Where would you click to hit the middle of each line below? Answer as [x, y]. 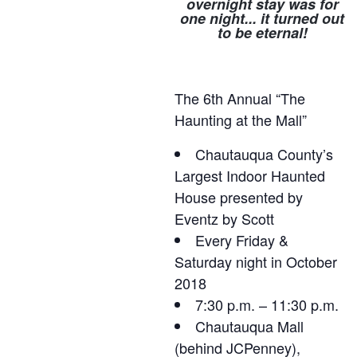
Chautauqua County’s [265, 154]
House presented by [239, 197]
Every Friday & [242, 240]
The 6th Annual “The [240, 98]
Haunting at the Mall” [241, 120]
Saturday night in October [256, 261]
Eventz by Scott [225, 218]
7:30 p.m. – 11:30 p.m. [267, 304]
